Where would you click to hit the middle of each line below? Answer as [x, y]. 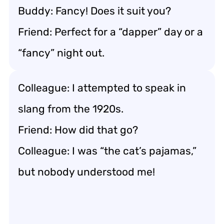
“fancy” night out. [61, 52]
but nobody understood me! [86, 171]
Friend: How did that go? [78, 129]
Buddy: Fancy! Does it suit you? [94, 10]
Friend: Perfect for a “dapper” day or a [110, 31]
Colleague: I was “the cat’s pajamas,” [107, 150]
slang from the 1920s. [71, 108]
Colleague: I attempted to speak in [102, 87]
